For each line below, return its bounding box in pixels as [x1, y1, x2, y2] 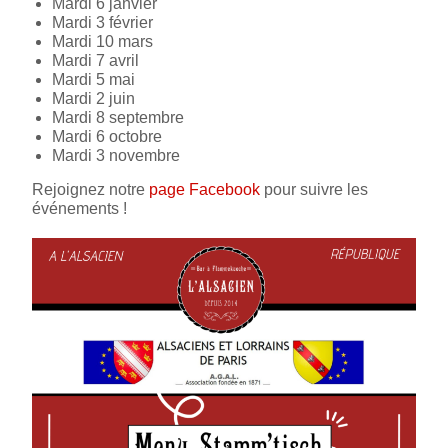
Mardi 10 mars [52, 32, 154, 50]
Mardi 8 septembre [52, 108, 185, 126]
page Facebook [149, 180, 261, 198]
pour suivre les [260, 180, 369, 198]
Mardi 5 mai [52, 70, 136, 88]
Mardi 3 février [52, 13, 154, 31]
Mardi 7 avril [52, 51, 140, 69]
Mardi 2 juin [52, 89, 136, 107]
